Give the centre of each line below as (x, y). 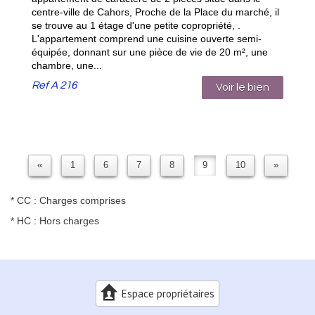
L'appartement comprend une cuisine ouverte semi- (147, 38)
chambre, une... (67, 65)
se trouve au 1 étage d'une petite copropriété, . (136, 25)
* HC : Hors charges (55, 220)
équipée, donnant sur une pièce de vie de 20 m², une (150, 52)
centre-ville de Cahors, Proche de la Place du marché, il (155, 12)
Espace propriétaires (168, 293)
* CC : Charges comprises (68, 200)
